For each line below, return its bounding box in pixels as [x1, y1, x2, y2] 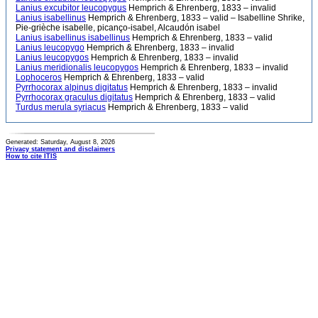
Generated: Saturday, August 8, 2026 [6, 138, 115, 146]
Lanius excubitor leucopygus [16, 3, 126, 13]
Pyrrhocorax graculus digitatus [16, 92, 133, 102]
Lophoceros [16, 72, 62, 82]
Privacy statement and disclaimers [6, 146, 115, 153]
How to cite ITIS [6, 153, 57, 160]
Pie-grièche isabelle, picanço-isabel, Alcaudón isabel [16, 23, 220, 33]
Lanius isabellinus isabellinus [16, 33, 130, 43]
